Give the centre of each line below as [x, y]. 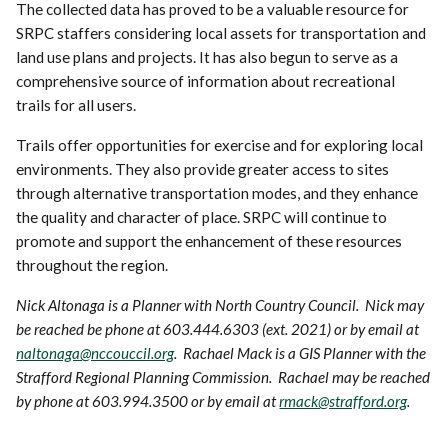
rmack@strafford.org [343, 400]
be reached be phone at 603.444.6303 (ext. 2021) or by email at [218, 328]
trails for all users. [76, 104]
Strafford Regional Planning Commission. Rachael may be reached [223, 376]
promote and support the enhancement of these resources [209, 240]
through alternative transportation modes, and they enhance [217, 192]
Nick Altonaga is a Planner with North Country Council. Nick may [220, 304]
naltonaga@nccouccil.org [95, 352]
